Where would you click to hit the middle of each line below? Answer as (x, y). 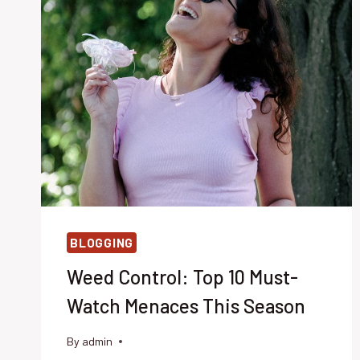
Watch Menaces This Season (186, 305)
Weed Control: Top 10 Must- (182, 276)
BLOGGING (102, 243)
